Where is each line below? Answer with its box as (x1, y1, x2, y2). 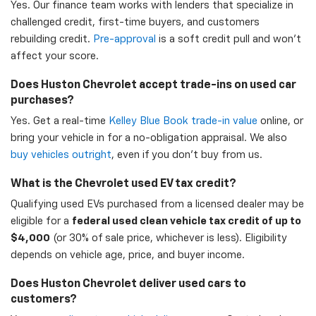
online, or (257, 115, 303, 126)
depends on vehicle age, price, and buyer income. (11, 249, 245, 260)
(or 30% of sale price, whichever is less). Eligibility (50, 232, 287, 243)
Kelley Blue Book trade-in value (109, 115, 257, 126)
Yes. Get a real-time (11, 115, 109, 126)
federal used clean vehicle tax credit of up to (72, 215, 301, 226)
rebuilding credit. (11, 33, 93, 44)
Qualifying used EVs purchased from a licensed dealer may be (11, 198, 304, 209)
